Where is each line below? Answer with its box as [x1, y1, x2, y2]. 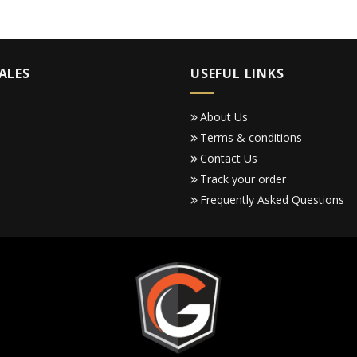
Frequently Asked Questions [200, 192, 344, 208]
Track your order [200, 171, 286, 187]
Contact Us [200, 151, 257, 167]
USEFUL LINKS [190, 64, 284, 82]
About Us [200, 109, 248, 125]
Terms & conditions [200, 130, 302, 146]
